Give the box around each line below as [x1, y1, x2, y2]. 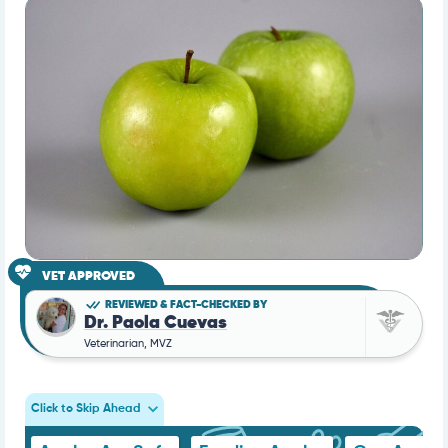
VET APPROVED [42, 269, 135, 283]
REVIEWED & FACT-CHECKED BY [105, 298, 267, 310]
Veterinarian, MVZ [84, 337, 172, 349]
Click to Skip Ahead [31, 402, 141, 415]
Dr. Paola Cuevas [84, 313, 227, 332]
